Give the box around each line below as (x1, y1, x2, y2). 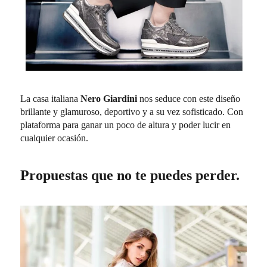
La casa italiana (20, 93, 81, 104)
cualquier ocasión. (20, 132, 89, 143)
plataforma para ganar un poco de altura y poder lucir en (20, 119, 231, 130)
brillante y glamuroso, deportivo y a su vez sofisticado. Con (20, 106, 244, 117)
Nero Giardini (80, 93, 138, 104)
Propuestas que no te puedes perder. (20, 167, 240, 183)
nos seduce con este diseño (137, 93, 241, 104)
